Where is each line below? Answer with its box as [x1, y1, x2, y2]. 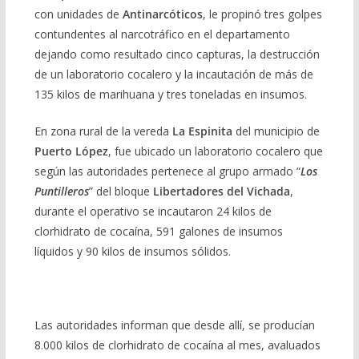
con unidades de [34, 6, 123, 22]
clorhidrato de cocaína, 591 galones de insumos [34, 224, 283, 240]
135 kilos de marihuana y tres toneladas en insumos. [34, 87, 307, 103]
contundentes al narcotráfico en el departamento [34, 26, 290, 42]
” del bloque [88, 184, 153, 200]
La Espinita [171, 123, 232, 139]
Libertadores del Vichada [152, 184, 290, 200]
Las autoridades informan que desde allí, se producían [34, 317, 315, 333]
